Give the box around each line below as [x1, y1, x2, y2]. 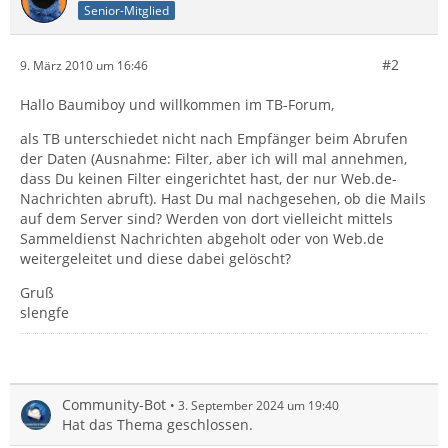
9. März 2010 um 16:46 [20, 56, 148, 74]
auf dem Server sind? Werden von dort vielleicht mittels [20, 209, 393, 229]
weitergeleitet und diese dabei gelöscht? [20, 249, 291, 269]
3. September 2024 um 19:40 [178, 397, 339, 415]
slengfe [20, 303, 69, 323]
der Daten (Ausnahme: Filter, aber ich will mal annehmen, [20, 149, 407, 169]
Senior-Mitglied [84, 2, 169, 19]
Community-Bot [62, 395, 166, 415]
